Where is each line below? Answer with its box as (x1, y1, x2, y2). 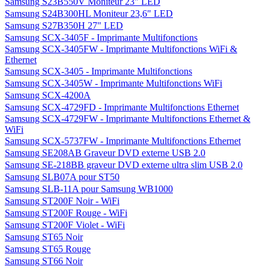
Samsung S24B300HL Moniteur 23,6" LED (5, 8, 173, 19)
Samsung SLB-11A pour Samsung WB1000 (5, 184, 173, 194)
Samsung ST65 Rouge (5, 244, 91, 254)
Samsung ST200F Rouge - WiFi (5, 208, 127, 218)
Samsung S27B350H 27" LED (5, 20, 123, 31)
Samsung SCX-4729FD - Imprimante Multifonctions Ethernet (5, 102, 239, 112)
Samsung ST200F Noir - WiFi (5, 196, 119, 206)
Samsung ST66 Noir (5, 256, 83, 266)
